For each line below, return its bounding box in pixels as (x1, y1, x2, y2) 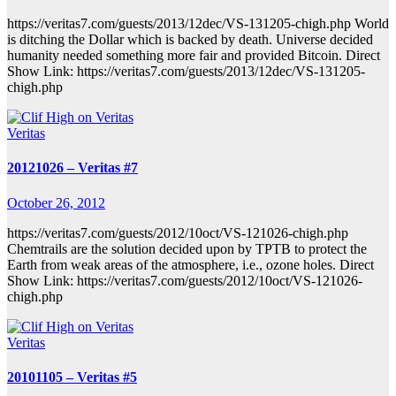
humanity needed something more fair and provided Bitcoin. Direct (7, 48, 380, 63)
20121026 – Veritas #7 (7, 160, 138, 176)
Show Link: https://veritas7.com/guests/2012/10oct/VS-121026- (7, 272, 362, 288)
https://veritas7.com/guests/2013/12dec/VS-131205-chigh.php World (7, 16, 389, 31)
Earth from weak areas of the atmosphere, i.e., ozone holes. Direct (7, 256, 374, 272)
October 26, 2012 (7, 194, 105, 210)
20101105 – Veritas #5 (7, 369, 137, 385)
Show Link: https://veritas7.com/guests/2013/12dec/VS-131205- (7, 64, 365, 79)
